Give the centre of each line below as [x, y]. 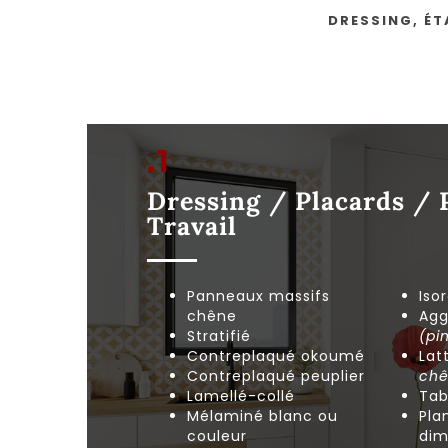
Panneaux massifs [258, 295]
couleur [216, 435]
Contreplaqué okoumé [275, 355]
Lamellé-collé [240, 395]
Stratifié [218, 335]
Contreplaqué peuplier [275, 375]
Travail [191, 225]
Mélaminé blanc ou [262, 415]
